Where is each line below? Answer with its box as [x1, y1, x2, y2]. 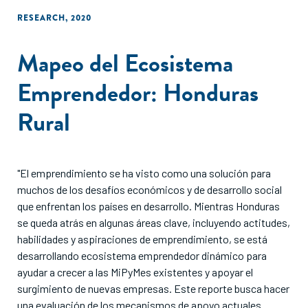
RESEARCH [17, 12, 65, 24]
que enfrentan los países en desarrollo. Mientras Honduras [17, 199, 280, 212]
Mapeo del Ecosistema [17, 45, 233, 81]
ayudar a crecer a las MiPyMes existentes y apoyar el [17, 265, 253, 278]
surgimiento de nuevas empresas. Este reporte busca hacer [17, 282, 289, 295]
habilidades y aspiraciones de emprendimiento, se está [17, 232, 267, 245]
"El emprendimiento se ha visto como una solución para [17, 166, 271, 179]
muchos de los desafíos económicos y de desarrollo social [17, 183, 282, 196]
